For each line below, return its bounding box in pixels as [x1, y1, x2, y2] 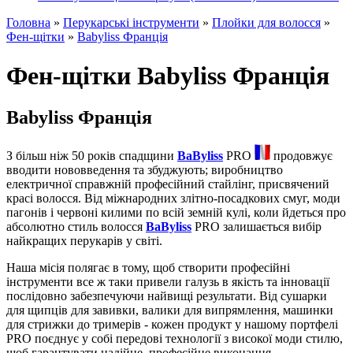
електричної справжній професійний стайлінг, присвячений [6, 177, 329, 191]
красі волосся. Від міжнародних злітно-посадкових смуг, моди [6, 191, 340, 206]
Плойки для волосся [212, 16, 321, 30]
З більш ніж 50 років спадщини [6, 149, 177, 163]
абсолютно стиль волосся [6, 220, 146, 234]
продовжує [270, 149, 333, 163]
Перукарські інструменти [63, 16, 199, 30]
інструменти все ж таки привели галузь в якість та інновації [6, 275, 329, 289]
